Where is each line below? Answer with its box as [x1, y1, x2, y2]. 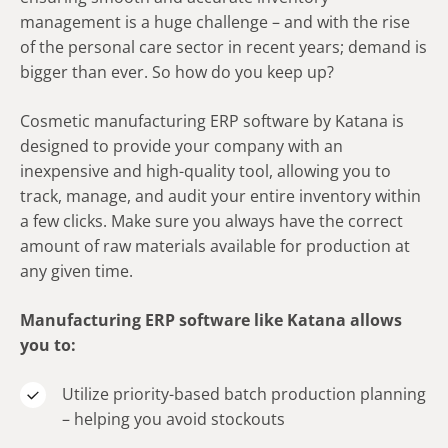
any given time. [20, 260, 133, 283]
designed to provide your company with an [20, 135, 343, 158]
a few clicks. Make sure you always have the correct [20, 210, 403, 233]
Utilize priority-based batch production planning [62, 383, 426, 406]
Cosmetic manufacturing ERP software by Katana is [20, 110, 404, 133]
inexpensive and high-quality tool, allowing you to [20, 160, 391, 183]
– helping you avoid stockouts [62, 408, 285, 431]
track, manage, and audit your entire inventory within [20, 185, 421, 208]
